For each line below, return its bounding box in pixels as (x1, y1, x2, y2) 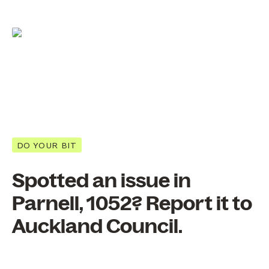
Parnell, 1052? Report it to (12, 193, 252, 215)
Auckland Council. (12, 216, 183, 238)
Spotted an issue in (12, 170, 191, 192)
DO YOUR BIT (17, 140, 77, 150)
